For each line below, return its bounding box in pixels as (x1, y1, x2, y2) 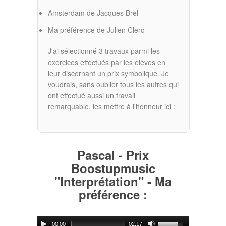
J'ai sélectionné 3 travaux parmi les (48, 46, 160, 56)
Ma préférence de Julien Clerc (48, 25, 144, 35)
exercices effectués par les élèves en (48, 57, 165, 68)
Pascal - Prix (77, 146, 149, 164)
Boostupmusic (71, 159, 155, 177)
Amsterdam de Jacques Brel (48, 8, 138, 18)
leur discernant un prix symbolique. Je (48, 68, 169, 79)
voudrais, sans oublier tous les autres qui (48, 79, 179, 90)
